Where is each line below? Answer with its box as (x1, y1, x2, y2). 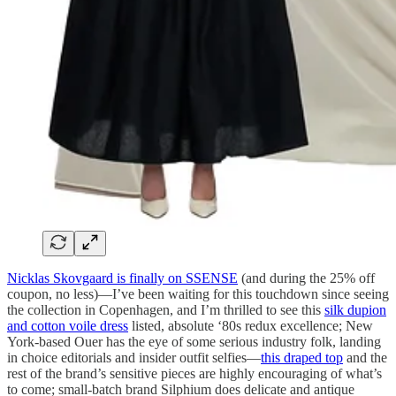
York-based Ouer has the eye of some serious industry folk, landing (7, 334, 381, 350)
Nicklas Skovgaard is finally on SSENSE (7, 270, 238, 286)
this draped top (261, 350, 343, 366)
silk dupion (324, 302, 386, 318)
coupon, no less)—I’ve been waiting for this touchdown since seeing (7, 286, 389, 302)
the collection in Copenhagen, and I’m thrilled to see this (7, 302, 324, 318)
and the (343, 350, 387, 366)
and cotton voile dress (7, 318, 128, 334)
